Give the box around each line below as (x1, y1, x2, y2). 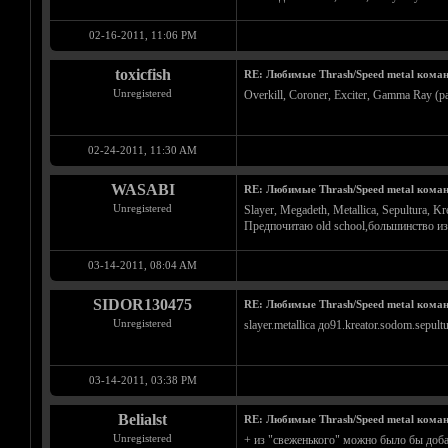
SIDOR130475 (93, 296, 192, 313)
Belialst (118, 411, 167, 428)
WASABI (110, 181, 175, 198)
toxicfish (114, 66, 171, 83)
